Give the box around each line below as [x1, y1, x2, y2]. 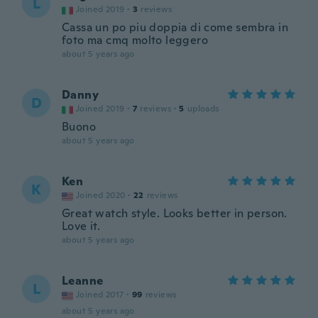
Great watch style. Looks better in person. [62, 206, 287, 221]
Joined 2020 [76, 190, 126, 201]
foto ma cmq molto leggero [62, 33, 208, 48]
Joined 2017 [76, 289, 124, 300]
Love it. [62, 219, 101, 234]
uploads [187, 103, 219, 114]
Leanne [62, 273, 104, 288]
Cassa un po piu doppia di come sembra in [62, 20, 288, 35]
